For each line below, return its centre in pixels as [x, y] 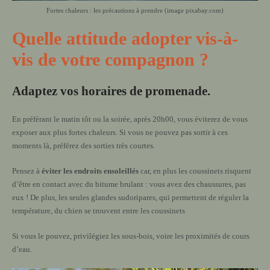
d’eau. [22, 250]
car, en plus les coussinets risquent [195, 171]
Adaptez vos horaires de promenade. [111, 91]
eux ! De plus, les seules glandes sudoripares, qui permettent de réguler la [130, 198]
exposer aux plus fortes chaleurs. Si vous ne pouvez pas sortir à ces [120, 133]
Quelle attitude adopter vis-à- [125, 39]
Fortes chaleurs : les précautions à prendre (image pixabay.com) [135, 11]
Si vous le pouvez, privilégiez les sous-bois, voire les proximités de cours [131, 236]
